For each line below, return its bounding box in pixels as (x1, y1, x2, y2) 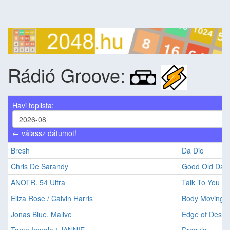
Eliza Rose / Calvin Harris (11, 193, 93, 204)
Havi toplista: (12, 100, 54, 111)
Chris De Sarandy (11, 161, 68, 172)
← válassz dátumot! (12, 128, 76, 139)
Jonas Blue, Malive (11, 209, 72, 220)
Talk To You (182, 177, 220, 188)
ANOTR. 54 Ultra (11, 177, 65, 188)
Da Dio (182, 145, 204, 156)
